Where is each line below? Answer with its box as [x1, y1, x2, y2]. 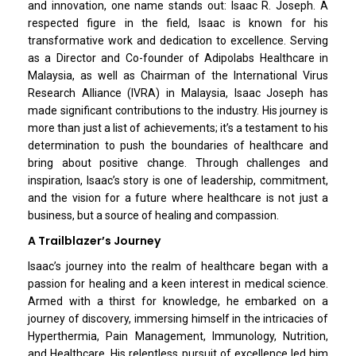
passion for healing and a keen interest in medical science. [28, 277, 328, 290]
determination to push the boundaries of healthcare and [28, 138, 328, 152]
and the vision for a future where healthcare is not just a [28, 191, 328, 204]
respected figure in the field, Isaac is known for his [28, 16, 328, 29]
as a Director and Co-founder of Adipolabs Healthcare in [28, 51, 328, 64]
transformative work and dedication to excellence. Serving [28, 33, 328, 47]
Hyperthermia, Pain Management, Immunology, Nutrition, [28, 329, 328, 342]
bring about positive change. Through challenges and [28, 156, 328, 169]
